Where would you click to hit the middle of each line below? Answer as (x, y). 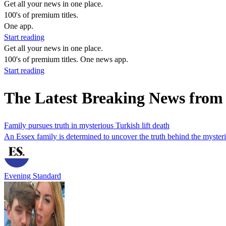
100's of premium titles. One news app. (66, 59)
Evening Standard (33, 176)
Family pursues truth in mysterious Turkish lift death (87, 125)
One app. (19, 26)
